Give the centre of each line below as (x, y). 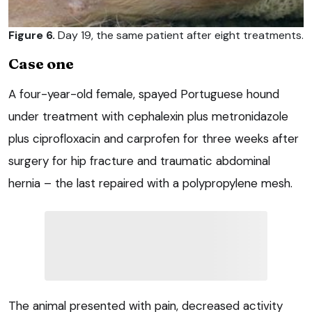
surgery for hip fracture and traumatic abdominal (139, 161)
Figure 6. (32, 36)
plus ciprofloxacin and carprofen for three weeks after (154, 139)
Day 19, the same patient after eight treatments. (179, 36)
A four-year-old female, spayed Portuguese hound (144, 94)
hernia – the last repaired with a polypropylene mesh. (150, 184)
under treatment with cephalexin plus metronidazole (148, 117)
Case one (41, 64)
